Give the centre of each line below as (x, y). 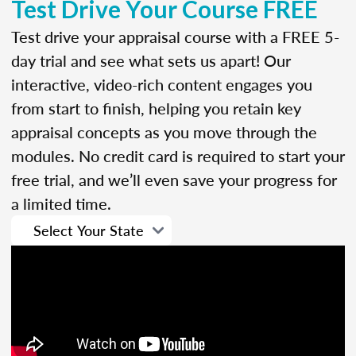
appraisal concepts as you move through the (164, 132)
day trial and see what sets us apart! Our (151, 60)
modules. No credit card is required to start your (178, 155)
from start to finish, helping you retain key (156, 108)
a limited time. (61, 203)
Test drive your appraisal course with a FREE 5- (175, 36)
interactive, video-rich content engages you (162, 84)
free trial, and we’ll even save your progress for (174, 179)
